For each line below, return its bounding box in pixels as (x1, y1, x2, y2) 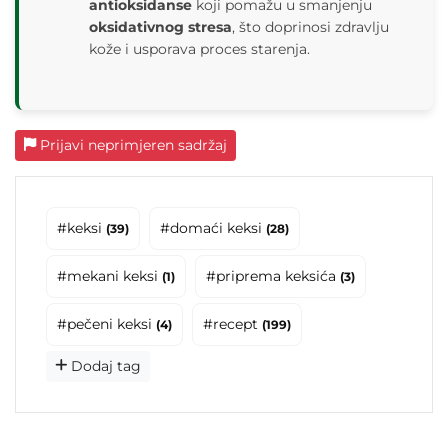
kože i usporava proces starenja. (89, 40, 310, 59)
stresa (188, 18, 232, 37)
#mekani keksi (57, 267, 162, 286)
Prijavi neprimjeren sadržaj (36, 136, 227, 155)
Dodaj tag (67, 357, 141, 376)
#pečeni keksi (57, 315, 156, 334)
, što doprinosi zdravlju (232, 18, 389, 37)
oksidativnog (89, 18, 184, 37)
